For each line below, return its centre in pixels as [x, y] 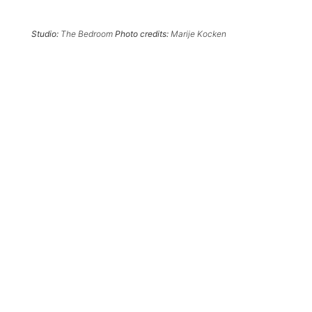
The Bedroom [87, 34]
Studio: [45, 34]
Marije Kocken [197, 34]
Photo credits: [142, 34]
